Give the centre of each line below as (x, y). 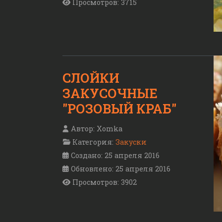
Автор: (83, 129)
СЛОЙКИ (91, 78)
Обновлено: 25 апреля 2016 (121, 169)
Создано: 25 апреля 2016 (115, 156)
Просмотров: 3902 (105, 182)
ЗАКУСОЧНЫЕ (110, 93)
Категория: (93, 142)
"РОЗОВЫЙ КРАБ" (119, 109)
